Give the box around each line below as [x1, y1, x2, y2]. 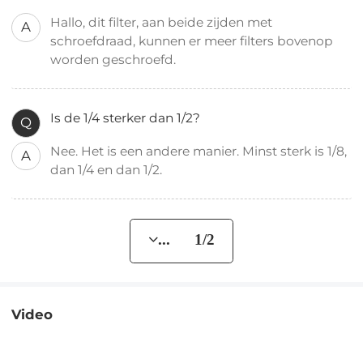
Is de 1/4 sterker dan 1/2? [50, 109, 201, 126]
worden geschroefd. [50, 51, 180, 67]
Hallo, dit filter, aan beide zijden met [50, 14, 273, 30]
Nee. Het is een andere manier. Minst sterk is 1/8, [50, 143, 348, 159]
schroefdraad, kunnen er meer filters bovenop [50, 32, 334, 49]
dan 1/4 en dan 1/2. [50, 161, 166, 177]
